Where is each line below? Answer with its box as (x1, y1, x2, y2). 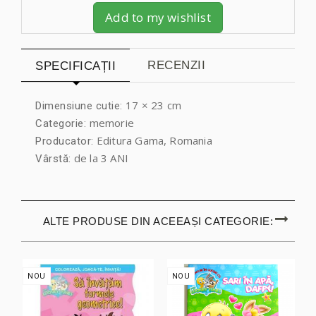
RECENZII (147, 58, 205, 72)
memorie (89, 115, 134, 130)
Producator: (35, 134, 94, 147)
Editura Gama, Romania (93, 133, 212, 147)
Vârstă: (35, 152, 71, 165)
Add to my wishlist (105, 8, 211, 25)
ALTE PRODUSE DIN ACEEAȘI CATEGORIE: (42, 214, 274, 227)
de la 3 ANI (71, 150, 128, 165)
